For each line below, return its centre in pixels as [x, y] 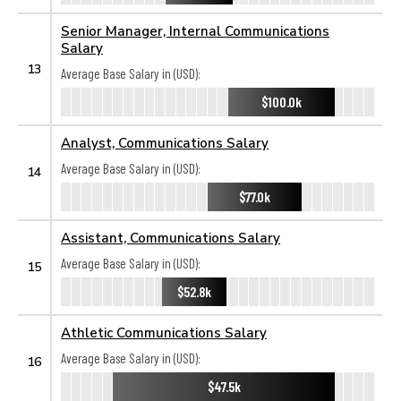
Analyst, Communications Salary [165, 142]
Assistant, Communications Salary [171, 237]
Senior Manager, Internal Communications [195, 30]
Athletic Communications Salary [164, 332]
